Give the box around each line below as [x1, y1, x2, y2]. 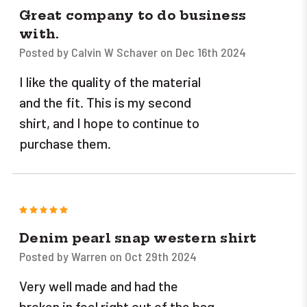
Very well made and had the [19, 278, 178, 295]
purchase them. [19, 135, 111, 152]
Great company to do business [19, 8, 246, 24]
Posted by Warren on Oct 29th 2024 [19, 249, 197, 265]
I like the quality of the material [19, 73, 201, 90]
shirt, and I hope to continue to [19, 114, 199, 132]
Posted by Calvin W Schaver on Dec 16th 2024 [19, 45, 246, 60]
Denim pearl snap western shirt [19, 230, 257, 247]
